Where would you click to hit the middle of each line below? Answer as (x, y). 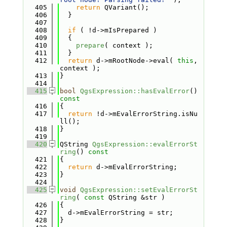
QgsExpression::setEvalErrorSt (139, 190)
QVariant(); (124, 7)
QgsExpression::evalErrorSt (145, 144)
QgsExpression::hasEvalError (135, 91)
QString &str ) (135, 197)
